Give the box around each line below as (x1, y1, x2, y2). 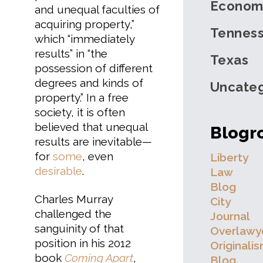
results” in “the (35, 46, 107, 60)
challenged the (35, 207, 112, 221)
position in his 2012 (35, 237, 131, 250)
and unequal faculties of (35, 2, 160, 16)
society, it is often (35, 105, 125, 119)
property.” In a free (35, 90, 129, 104)
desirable (35, 164, 82, 177)
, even (82, 149, 113, 163)
